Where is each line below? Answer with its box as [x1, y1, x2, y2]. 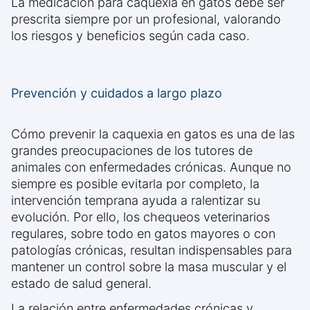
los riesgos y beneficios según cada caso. [11, 28, 250, 44]
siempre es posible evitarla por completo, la [11, 176, 259, 192]
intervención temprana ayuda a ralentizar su [11, 193, 260, 208]
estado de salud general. [11, 276, 152, 291]
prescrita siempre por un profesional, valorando [11, 12, 281, 27]
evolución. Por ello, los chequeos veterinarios [11, 210, 270, 225]
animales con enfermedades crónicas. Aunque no [11, 160, 291, 175]
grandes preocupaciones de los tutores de [11, 143, 253, 158]
